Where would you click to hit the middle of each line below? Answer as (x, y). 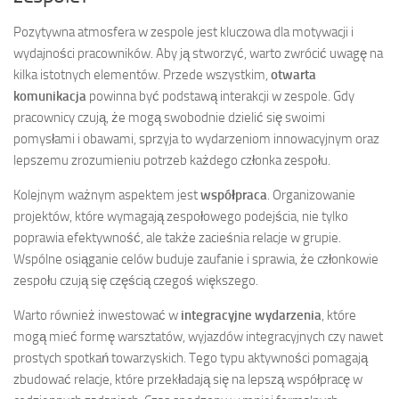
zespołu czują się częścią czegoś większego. (136, 280)
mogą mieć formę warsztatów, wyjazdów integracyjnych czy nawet (198, 336)
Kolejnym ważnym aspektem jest (107, 195)
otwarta (293, 74)
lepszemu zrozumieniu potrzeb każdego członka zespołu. (172, 160)
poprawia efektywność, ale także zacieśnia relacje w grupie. (177, 237)
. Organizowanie (311, 195)
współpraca (234, 195)
